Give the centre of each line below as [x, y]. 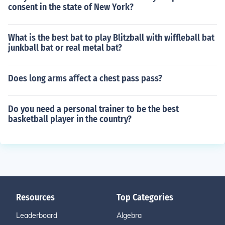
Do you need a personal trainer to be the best [93, 109]
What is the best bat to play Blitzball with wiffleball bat [111, 38]
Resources [35, 197]
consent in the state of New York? [71, 7]
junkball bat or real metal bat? [65, 48]
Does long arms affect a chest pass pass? [85, 78]
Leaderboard [37, 215]
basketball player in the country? [70, 119]
